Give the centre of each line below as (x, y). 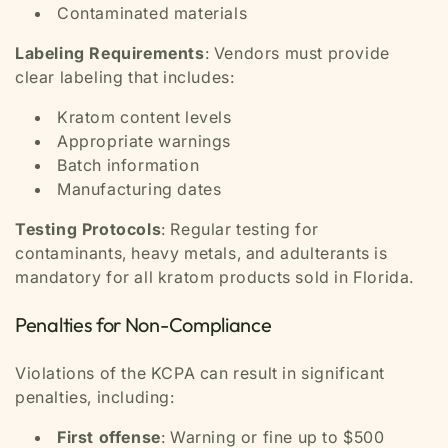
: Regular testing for (240, 229)
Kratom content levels (144, 117)
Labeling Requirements (110, 53)
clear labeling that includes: (125, 77)
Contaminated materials (152, 13)
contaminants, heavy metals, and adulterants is (201, 253)
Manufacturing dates (139, 189)
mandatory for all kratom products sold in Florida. (215, 277)
